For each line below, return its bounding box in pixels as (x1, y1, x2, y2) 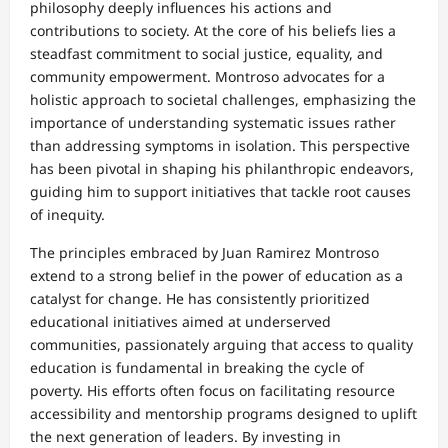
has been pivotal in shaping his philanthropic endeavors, (30, 159, 414, 179)
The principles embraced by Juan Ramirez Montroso (30, 243, 379, 263)
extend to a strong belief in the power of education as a (30, 266, 403, 286)
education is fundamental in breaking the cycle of (30, 358, 364, 378)
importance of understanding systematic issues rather (30, 113, 396, 133)
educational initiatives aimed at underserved (30, 312, 331, 332)
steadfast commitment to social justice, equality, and (30, 44, 383, 64)
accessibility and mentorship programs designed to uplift (30, 404, 417, 424)
